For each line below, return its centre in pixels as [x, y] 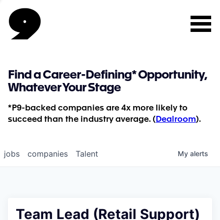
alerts [199, 153]
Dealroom [176, 120]
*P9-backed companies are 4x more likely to [98, 108]
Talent [87, 154]
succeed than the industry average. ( [82, 120]
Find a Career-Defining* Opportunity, [108, 76]
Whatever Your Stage [64, 88]
